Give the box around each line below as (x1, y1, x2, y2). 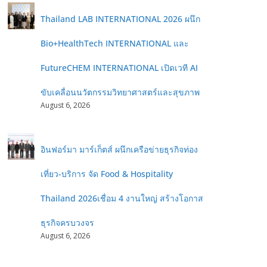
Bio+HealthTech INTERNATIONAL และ (41, 38, 189, 49)
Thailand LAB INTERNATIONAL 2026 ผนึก (41, 13, 200, 24)
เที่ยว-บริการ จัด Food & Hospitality (41, 168, 173, 179)
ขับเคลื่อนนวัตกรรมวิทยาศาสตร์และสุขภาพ (41, 86, 200, 98)
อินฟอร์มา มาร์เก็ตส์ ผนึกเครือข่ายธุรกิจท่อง (41, 144, 198, 155)
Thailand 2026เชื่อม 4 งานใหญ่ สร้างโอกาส (41, 193, 203, 204)
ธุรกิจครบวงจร (41, 217, 94, 228)
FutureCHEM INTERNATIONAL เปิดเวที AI (41, 62, 198, 73)
